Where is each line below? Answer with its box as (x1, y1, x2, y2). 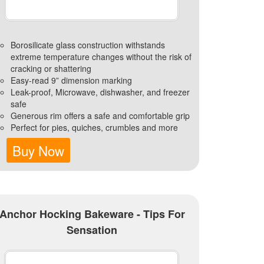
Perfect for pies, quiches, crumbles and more (10, 121, 178, 133)
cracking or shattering (10, 62, 91, 74)
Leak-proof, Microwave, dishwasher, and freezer (10, 85, 190, 98)
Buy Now (12, 140, 65, 160)
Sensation (67, 222, 118, 237)
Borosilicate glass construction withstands (10, 38, 165, 51)
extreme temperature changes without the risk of (10, 50, 192, 62)
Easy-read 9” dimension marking (10, 74, 132, 86)
